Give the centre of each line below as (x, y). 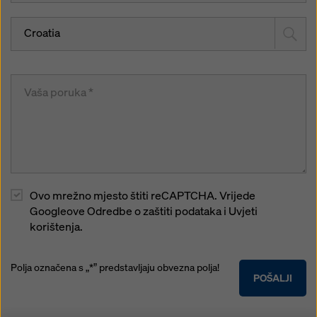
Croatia (42, 33)
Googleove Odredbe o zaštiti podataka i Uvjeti (144, 212)
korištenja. (56, 227)
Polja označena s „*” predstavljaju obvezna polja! (115, 267)
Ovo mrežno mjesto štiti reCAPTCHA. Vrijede (143, 196)
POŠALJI (273, 278)
